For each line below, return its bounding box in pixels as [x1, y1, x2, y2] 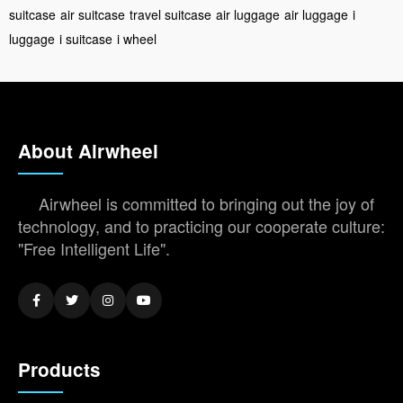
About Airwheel [18, 137, 158, 164]
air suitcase [60, 4, 125, 23]
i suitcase [59, 29, 112, 48]
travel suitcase [130, 4, 211, 23]
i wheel [117, 29, 157, 48]
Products [18, 355, 101, 382]
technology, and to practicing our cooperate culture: [18, 213, 385, 237]
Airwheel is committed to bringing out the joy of [39, 191, 374, 215]
